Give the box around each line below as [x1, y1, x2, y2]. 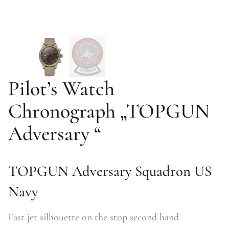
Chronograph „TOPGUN [8, 99, 210, 124]
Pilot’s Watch [8, 76, 114, 101]
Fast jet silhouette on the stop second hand [8, 211, 179, 224]
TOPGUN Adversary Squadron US [8, 162, 212, 180]
